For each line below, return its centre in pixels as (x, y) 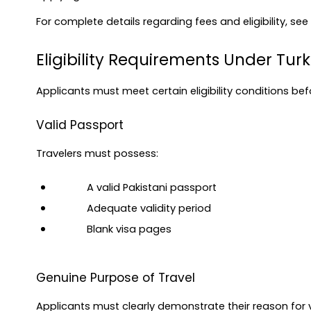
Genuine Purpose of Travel (116, 278)
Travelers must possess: (97, 153)
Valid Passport (80, 125)
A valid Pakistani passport (152, 187)
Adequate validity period (149, 208)
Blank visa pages (129, 229)
